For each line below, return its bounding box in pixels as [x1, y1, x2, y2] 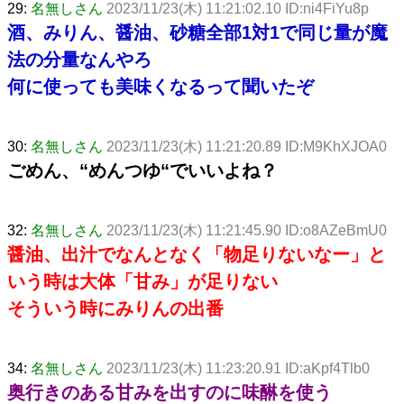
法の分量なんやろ [7, 49, 151, 69]
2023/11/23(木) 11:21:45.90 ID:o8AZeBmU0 [106, 222, 387, 238]
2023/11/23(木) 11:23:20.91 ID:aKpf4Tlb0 [106, 360, 370, 376]
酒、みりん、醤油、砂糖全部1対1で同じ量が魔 [7, 22, 388, 42]
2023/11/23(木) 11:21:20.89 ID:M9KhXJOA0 [106, 138, 387, 154]
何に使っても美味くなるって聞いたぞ [7, 76, 314, 96]
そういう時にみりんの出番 [7, 298, 224, 318]
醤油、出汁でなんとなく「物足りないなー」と [7, 243, 386, 264]
